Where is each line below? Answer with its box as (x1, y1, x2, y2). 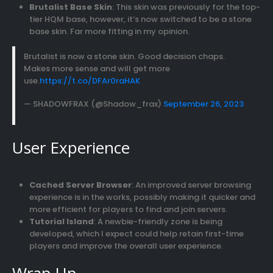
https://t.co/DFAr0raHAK (39, 75, 140, 87)
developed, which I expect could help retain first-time (29, 228, 244, 240)
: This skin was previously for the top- (112, 1, 260, 13)
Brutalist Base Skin (29, 1, 112, 13)
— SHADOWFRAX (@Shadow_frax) (23, 97, 163, 110)
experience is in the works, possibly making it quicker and (29, 191, 255, 204)
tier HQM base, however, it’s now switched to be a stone (29, 13, 252, 26)
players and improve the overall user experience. (29, 240, 223, 252)
